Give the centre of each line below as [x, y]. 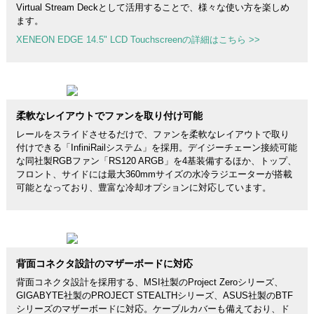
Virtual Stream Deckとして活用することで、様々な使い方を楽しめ [152, 7]
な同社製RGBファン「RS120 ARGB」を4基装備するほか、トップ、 [156, 161]
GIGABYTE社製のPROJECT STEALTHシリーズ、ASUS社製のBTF [154, 295]
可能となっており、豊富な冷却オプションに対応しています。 [143, 187]
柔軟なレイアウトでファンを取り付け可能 [109, 115]
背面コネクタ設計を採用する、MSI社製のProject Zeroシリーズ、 [149, 282]
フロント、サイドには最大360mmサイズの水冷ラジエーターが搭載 [154, 174]
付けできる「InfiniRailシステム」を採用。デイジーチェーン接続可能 [156, 148]
